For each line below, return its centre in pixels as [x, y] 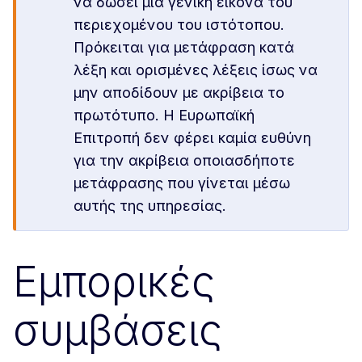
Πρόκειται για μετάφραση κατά [184, 47]
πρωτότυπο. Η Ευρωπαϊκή [164, 115]
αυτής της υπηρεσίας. [150, 206]
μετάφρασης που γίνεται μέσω [182, 183]
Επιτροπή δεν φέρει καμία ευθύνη [193, 138]
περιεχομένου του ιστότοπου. [179, 25]
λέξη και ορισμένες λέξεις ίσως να [196, 70]
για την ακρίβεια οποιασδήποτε [185, 160]
